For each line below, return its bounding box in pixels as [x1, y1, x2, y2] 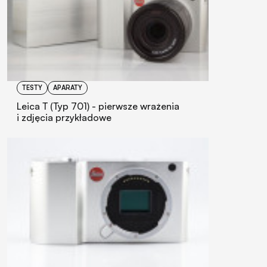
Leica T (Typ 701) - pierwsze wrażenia [17, 100, 179, 112]
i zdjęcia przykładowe [17, 111, 111, 123]
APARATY [53, 83, 82, 92]
